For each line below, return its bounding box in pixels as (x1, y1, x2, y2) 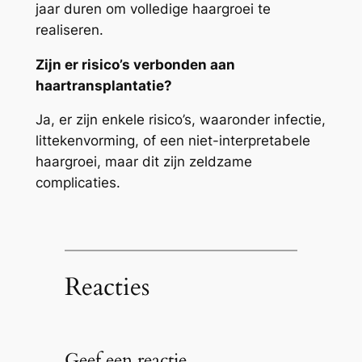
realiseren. (35, 21, 103, 38)
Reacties (64, 270, 149, 305)
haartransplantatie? (35, 77, 172, 94)
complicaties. (35, 175, 120, 192)
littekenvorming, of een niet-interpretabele (35, 133, 310, 149)
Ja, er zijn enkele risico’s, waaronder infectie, (35, 112, 326, 128)
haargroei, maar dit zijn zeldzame (35, 154, 252, 170)
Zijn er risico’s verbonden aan (35, 56, 235, 73)
